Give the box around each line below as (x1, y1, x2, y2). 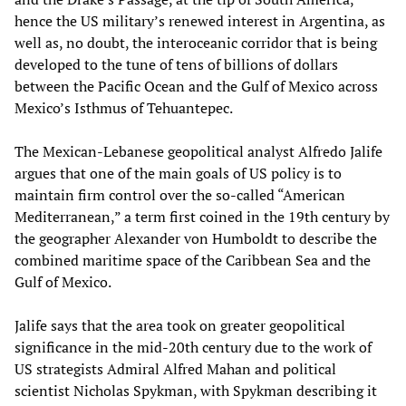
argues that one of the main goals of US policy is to (14, 162, 342, 183)
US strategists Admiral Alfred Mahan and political (14, 358, 336, 379)
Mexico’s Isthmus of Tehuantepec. (14, 97, 233, 118)
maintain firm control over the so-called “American (14, 184, 345, 205)
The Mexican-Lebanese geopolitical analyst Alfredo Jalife (14, 140, 382, 161)
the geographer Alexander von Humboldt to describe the (14, 227, 377, 248)
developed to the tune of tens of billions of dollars (14, 53, 338, 74)
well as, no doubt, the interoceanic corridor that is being (14, 32, 377, 53)
